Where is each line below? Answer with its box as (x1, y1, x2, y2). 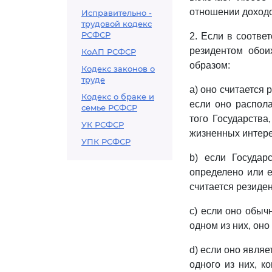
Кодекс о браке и (81, 92, 154, 101)
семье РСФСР (81, 103, 137, 112)
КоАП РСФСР (81, 47, 136, 56)
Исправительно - (81, 8, 152, 18)
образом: (189, 60, 230, 70)
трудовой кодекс (81, 19, 152, 29)
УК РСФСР (81, 120, 124, 129)
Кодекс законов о (81, 64, 155, 73)
